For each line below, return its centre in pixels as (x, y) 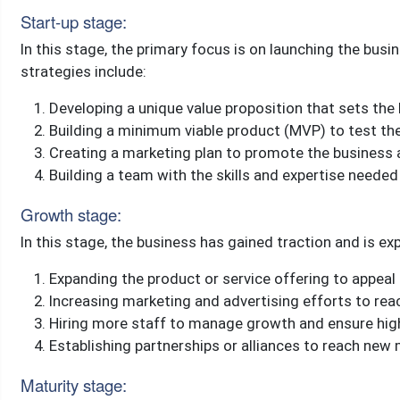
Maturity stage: (73, 385)
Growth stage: (71, 214)
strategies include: (83, 71)
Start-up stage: (73, 21)
